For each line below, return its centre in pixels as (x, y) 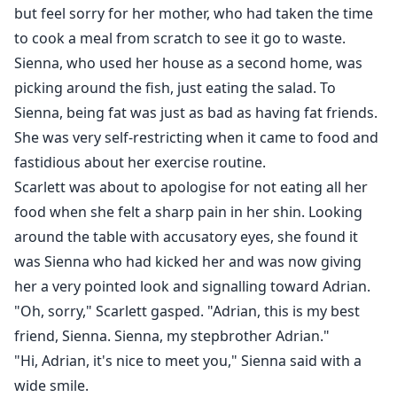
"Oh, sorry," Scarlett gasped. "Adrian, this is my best (187, 311)
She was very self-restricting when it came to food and (196, 138)
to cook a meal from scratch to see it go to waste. (180, 39)
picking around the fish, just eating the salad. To (175, 88)
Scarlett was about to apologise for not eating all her (191, 187)
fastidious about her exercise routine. (140, 163)
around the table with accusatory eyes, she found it (186, 237)
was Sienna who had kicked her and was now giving (188, 262)
